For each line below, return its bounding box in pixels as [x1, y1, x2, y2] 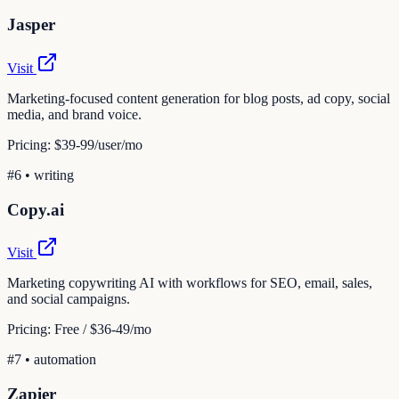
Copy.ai [7, 199, 64, 219]
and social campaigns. [7, 291, 130, 307]
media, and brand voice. [7, 106, 142, 122]
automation [34, 352, 96, 368]
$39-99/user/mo [54, 136, 142, 152]
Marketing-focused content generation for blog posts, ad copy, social [7, 90, 390, 106]
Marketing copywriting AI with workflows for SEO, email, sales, [7, 275, 372, 291]
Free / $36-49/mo [54, 322, 151, 338]
